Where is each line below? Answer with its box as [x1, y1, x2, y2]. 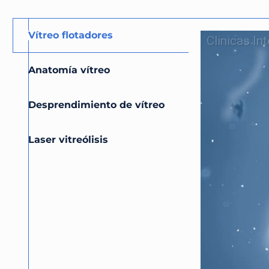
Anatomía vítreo [28, 64, 110, 76]
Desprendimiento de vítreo [28, 99, 165, 110]
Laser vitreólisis [28, 134, 108, 145]
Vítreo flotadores [28, 29, 113, 41]
